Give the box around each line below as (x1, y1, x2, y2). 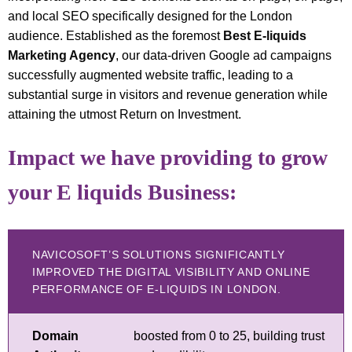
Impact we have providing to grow (8, 145, 328, 170)
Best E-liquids (223, 28, 306, 42)
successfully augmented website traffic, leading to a (8, 68, 293, 82)
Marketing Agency (8, 48, 115, 62)
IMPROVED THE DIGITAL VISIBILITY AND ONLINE (32, 265, 310, 278)
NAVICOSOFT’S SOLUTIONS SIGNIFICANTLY (32, 247, 285, 261)
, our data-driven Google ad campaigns (115, 48, 332, 62)
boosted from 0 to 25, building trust (134, 328, 324, 343)
